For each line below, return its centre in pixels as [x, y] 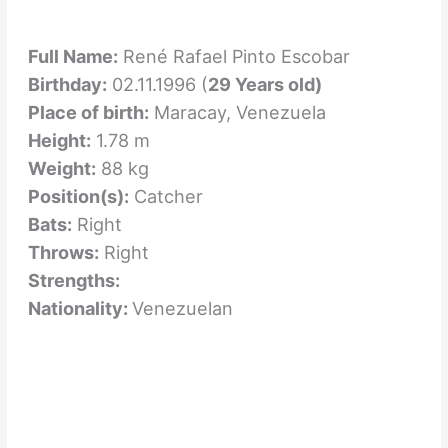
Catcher [165, 195]
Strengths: [73, 279]
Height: [59, 139]
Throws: [63, 251]
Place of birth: [88, 111]
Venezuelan [182, 307]
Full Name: [72, 55]
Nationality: [79, 307]
